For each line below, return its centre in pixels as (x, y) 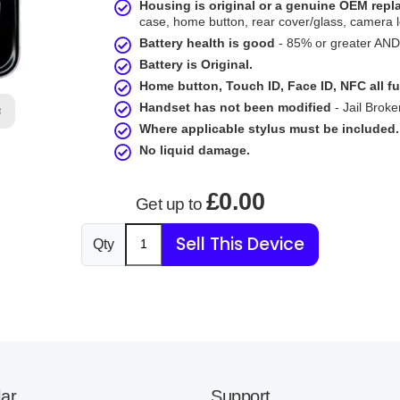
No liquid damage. (195, 150)
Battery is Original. (196, 64)
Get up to (171, 204)
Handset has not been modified (236, 107)
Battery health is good (208, 43)
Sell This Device (240, 244)
